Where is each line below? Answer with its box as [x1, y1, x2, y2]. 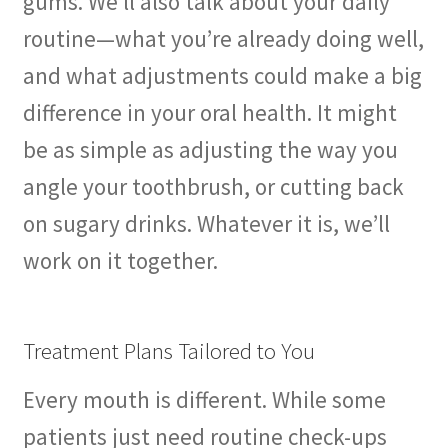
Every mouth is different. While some [22, 385, 386, 415]
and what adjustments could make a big [22, 61, 422, 91]
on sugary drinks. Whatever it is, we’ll [22, 209, 390, 239]
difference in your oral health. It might [22, 98, 397, 128]
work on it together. [22, 246, 218, 276]
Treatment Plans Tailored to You [22, 335, 315, 365]
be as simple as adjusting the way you [22, 135, 398, 165]
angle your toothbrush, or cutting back [22, 172, 404, 202]
